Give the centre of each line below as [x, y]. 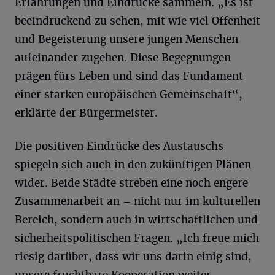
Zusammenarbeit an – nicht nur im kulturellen [137, 201]
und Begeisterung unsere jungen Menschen [126, 39]
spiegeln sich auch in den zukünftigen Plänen [133, 165]
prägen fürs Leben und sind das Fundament [129, 76]
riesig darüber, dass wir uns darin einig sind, [133, 257]
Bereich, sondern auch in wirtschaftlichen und [136, 220]
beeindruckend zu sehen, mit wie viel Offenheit [137, 21]
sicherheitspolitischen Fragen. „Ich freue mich [137, 238]
